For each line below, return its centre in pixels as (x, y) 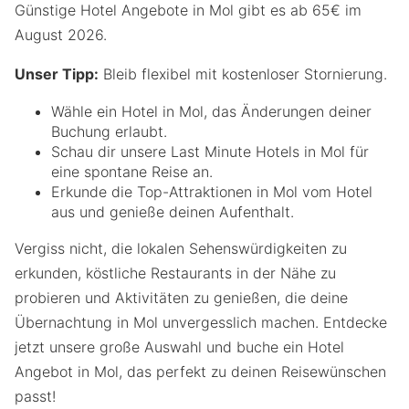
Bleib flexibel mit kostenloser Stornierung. (243, 73)
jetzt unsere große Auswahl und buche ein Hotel (179, 346)
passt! (35, 396)
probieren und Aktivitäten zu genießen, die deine (181, 297)
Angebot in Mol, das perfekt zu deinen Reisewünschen (200, 371)
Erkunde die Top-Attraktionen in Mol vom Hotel (212, 191)
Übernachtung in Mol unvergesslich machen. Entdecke (201, 322)
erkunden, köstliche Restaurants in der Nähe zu (175, 273)
